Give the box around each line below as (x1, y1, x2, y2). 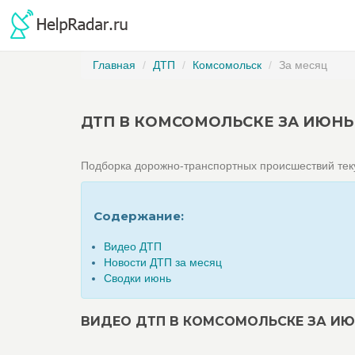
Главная (93, 59, 136, 71)
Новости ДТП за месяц (104, 256, 222, 269)
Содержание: (94, 208, 184, 223)
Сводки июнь (104, 272, 171, 284)
